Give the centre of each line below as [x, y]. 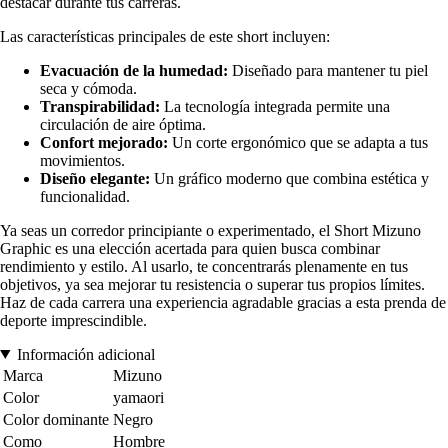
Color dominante [56, 419]
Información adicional [85, 354]
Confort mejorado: [104, 142]
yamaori [138, 397]
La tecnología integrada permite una [275, 106]
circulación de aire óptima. [123, 124]
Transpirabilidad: [100, 106]
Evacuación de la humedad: [134, 70]
